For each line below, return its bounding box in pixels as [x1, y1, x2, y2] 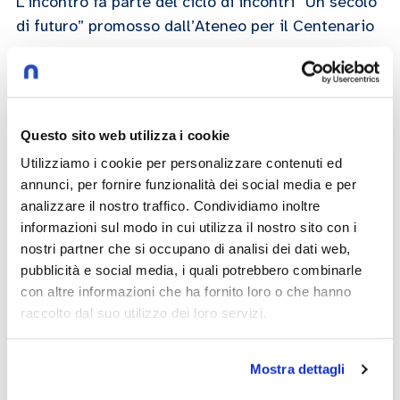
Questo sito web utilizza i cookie [21, 127, 230, 143]
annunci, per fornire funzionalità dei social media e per [21, 176, 356, 192]
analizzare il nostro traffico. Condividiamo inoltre [21, 197, 321, 213]
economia [151, 271, 221, 291]
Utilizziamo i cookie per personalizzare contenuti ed [21, 154, 342, 171]
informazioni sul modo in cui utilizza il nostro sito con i [21, 219, 356, 235]
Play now [174, 184, 237, 204]
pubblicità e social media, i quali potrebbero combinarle [21, 262, 362, 278]
